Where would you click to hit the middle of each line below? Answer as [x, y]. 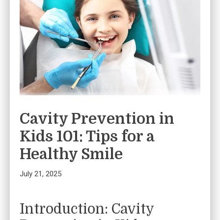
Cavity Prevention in [97, 119]
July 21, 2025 [41, 174]
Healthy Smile [71, 154]
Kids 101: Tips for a [87, 137]
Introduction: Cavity [87, 209]
